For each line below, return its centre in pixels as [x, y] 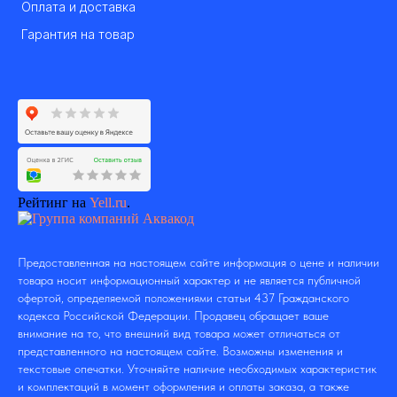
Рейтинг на [54, 203]
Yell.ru [108, 203]
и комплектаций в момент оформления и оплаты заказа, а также [183, 387]
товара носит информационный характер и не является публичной [189, 280]
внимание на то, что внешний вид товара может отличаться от [179, 334]
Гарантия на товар [78, 35]
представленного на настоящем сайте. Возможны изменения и [180, 351]
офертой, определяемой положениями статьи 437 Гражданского [183, 298]
